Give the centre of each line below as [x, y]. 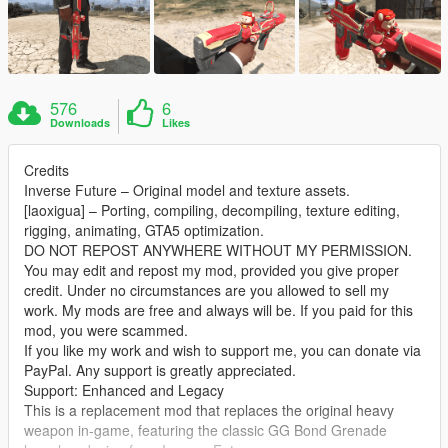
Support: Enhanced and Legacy [124, 389]
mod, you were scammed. [106, 329]
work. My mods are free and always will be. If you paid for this [218, 309]
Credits [46, 169]
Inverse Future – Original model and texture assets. [187, 189]
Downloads [80, 122]
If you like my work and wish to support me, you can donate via [222, 349]
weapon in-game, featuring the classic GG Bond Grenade [205, 429]
